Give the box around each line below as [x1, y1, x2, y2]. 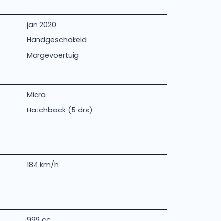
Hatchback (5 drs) [26, 105, 93, 115]
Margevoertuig [26, 50, 79, 60]
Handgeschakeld [26, 35, 87, 45]
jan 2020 [26, 20, 56, 30]
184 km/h [26, 160, 59, 170]
